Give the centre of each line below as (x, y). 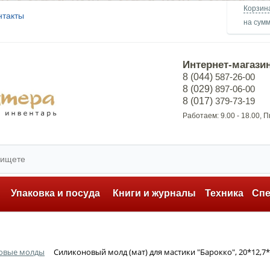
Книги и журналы (154, 193)
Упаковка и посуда (56, 193)
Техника (224, 193)
